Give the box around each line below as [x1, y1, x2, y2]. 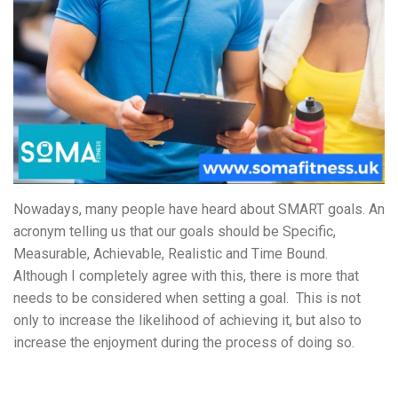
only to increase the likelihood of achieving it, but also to [13, 312, 362, 330]
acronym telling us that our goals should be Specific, [13, 223, 336, 241]
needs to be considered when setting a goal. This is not [13, 290, 361, 307]
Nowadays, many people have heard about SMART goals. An [13, 201, 385, 219]
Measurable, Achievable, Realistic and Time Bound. [13, 245, 328, 263]
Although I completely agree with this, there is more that [13, 267, 359, 285]
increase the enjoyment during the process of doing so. [13, 334, 354, 352]
